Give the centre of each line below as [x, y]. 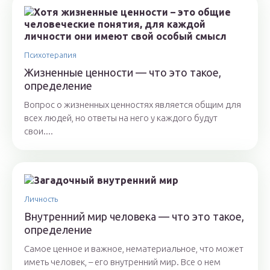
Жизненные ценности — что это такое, [123, 73]
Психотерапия [50, 55]
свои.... [39, 131]
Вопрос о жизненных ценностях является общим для [133, 105]
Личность [41, 199]
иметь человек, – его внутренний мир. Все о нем [122, 262]
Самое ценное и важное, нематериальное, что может [134, 249]
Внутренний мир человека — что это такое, [134, 217]
